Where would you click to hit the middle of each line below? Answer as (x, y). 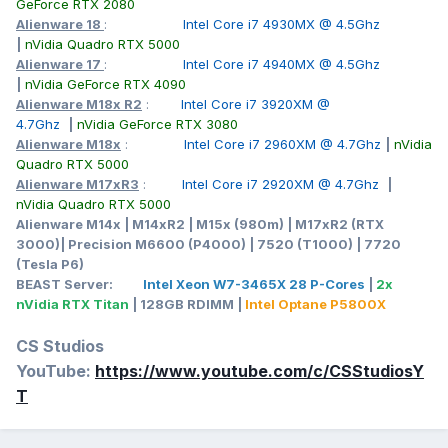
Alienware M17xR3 (77, 184)
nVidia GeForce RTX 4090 (107, 84)
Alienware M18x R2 (79, 104)
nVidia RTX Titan (72, 304)
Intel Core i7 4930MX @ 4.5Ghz (281, 24)
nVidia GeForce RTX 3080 (157, 124)
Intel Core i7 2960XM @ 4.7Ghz (284, 144)
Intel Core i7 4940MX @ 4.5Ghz (281, 64)
